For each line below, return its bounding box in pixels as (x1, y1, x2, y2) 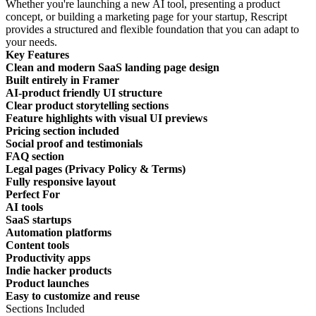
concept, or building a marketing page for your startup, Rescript (6, 10, 287, 23)
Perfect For (6, 188, 60, 200)
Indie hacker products (6, 264, 111, 276)
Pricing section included (6, 124, 119, 137)
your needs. (6, 35, 57, 48)
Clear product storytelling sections (6, 99, 169, 111)
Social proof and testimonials (6, 137, 142, 150)
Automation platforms (6, 226, 111, 238)
